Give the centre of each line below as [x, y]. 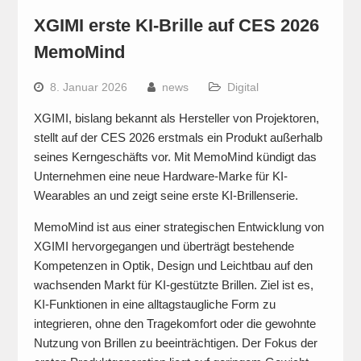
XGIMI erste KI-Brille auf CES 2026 [176, 25]
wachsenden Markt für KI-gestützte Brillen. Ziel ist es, [173, 285]
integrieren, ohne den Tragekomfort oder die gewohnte [174, 324]
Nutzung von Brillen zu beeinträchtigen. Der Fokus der [175, 343]
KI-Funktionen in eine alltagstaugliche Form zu [154, 304]
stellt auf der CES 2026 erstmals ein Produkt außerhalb [178, 137]
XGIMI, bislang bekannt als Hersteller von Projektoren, [176, 118]
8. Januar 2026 [88, 87]
